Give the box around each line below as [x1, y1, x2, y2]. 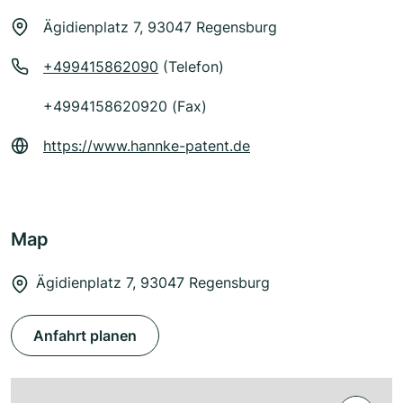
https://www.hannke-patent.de [43, 137, 250, 156]
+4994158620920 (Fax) [43, 97, 207, 116]
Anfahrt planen [33, 327, 137, 345]
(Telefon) [158, 58, 224, 76]
